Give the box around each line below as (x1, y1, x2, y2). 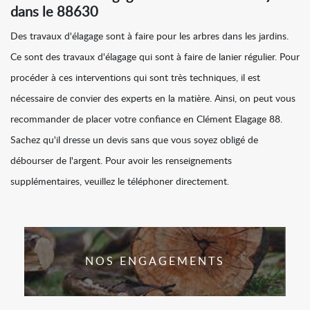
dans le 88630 (10, 6, 98, 20)
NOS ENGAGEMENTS (85, 256, 225, 268)
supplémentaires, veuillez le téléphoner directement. (10, 177, 229, 188)
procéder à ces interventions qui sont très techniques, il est (10, 73, 260, 84)
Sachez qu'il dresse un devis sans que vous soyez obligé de (10, 136, 258, 146)
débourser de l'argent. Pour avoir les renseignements (10, 156, 232, 167)
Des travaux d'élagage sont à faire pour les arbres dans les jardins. (10, 32, 289, 42)
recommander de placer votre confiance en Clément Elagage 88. (10, 115, 282, 125)
